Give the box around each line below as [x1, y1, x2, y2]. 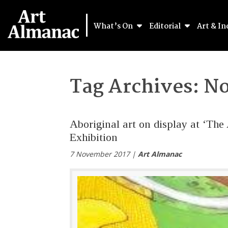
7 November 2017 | [70, 149, 138, 159]
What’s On [94, 20, 134, 33]
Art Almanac [138, 149, 182, 159]
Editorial [149, 20, 182, 33]
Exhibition [70, 131, 118, 144]
